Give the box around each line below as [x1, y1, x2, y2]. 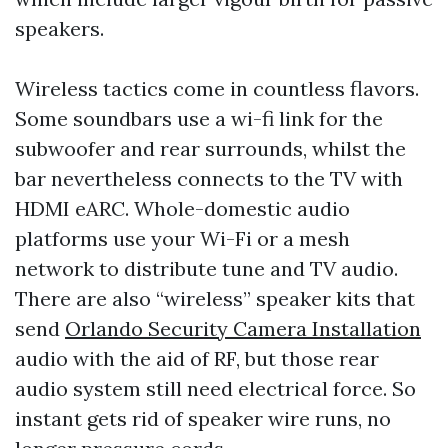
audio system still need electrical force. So [15, 376, 416, 401]
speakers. [15, 16, 104, 41]
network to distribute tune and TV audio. [15, 256, 398, 281]
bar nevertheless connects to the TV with [15, 166, 403, 191]
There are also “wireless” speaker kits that [15, 286, 415, 311]
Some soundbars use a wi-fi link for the [15, 106, 383, 131]
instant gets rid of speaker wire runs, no [15, 406, 391, 431]
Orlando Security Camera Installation [65, 316, 421, 341]
